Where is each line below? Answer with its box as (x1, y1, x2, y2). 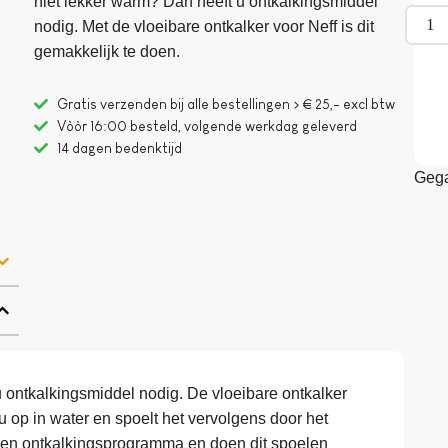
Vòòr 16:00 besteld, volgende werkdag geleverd (56, 117, 357, 134)
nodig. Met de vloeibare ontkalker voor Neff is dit (34, 18, 375, 36)
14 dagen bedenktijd (56, 139, 182, 156)
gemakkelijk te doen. (34, 43, 181, 61)
